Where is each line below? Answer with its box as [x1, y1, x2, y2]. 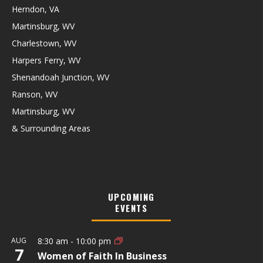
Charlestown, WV [12, 37, 76, 49]
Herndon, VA [12, 3, 59, 15]
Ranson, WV [12, 88, 58, 100]
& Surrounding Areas [12, 122, 90, 134]
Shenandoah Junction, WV [12, 71, 109, 83]
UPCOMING [107, 190, 155, 203]
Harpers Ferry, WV [12, 54, 80, 66]
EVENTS [115, 201, 147, 214]
